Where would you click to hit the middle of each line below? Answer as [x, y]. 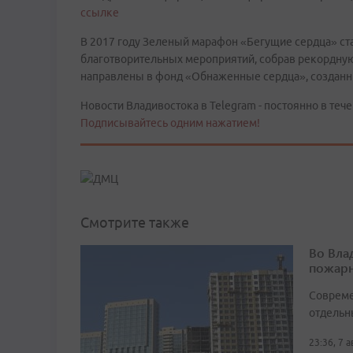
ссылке [100, 13]
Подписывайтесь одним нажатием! [170, 123]
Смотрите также [135, 223]
